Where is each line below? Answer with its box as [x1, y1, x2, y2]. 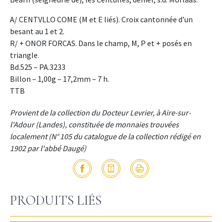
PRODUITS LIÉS [10, 192, 102, 209]
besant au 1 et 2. [10, 26, 64, 36]
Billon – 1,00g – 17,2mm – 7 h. [10, 73, 109, 84]
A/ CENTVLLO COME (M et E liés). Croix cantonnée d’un [10, 14, 193, 24]
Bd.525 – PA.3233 [10, 61, 65, 72]
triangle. [10, 50, 39, 60]
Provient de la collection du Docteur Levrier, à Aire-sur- [10, 107, 191, 117]
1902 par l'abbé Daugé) [10, 143, 86, 153]
